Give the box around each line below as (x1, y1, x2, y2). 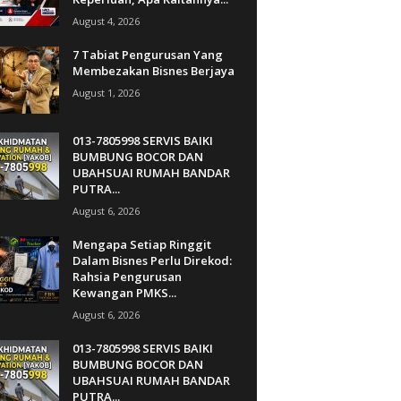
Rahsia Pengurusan (72, 268, 182, 285)
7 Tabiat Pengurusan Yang (72, 46, 223, 63)
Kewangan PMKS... (72, 284, 176, 301)
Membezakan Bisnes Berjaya (72, 62, 235, 79)
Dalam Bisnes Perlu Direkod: (72, 252, 232, 269)
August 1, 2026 (72, 85, 140, 99)
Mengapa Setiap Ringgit (72, 235, 211, 252)
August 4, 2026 (72, 13, 140, 28)
